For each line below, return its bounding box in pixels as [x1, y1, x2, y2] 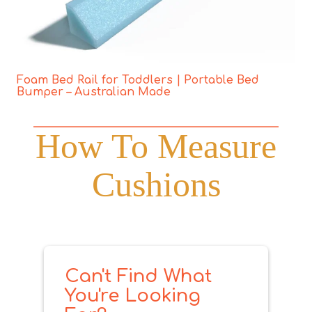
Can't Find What [65, 266, 212, 287]
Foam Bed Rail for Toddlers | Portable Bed [17, 74, 259, 87]
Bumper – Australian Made [17, 86, 171, 99]
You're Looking [65, 286, 201, 306]
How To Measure [36, 127, 276, 166]
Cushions [91, 165, 221, 205]
